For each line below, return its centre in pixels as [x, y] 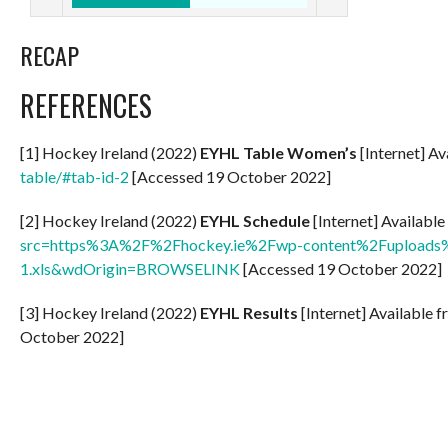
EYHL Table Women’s [280, 152]
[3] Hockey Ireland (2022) [110, 312]
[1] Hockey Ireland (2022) [110, 152]
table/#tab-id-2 [74, 176]
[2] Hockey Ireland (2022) [110, 220]
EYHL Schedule [256, 220]
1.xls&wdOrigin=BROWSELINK [130, 268]
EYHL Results [250, 312]
